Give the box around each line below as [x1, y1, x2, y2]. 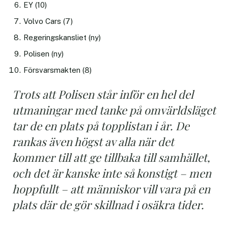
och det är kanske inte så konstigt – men [12, 165, 211, 181]
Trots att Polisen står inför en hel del [12, 86, 193, 102]
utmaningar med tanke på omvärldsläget [12, 102, 216, 118]
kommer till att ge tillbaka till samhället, [12, 149, 210, 165]
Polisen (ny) [23, 49, 64, 58]
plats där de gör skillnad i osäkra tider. [12, 196, 204, 212]
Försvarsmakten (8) [23, 65, 92, 74]
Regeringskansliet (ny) [23, 33, 101, 42]
